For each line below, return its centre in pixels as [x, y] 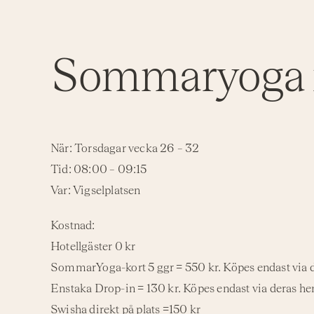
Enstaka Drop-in [93, 288]
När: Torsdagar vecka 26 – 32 [125, 148]
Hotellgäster [83, 246]
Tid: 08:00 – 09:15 [99, 169]
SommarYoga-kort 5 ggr [114, 267]
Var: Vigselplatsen [96, 190]
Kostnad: [73, 225]
